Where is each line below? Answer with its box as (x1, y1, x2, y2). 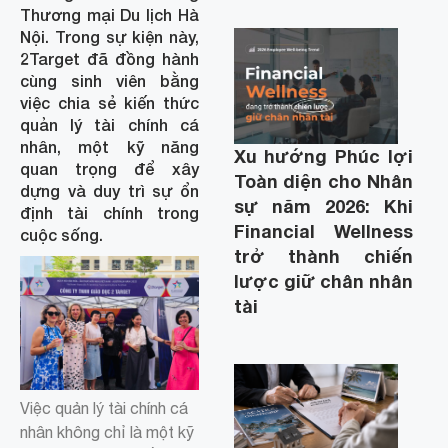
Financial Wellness (233, 220, 413, 243)
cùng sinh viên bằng (20, 71, 199, 90)
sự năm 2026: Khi (233, 195, 413, 218)
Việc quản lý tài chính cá (20, 399, 188, 418)
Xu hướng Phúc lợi (233, 145, 413, 168)
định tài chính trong (20, 203, 199, 222)
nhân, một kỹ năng (20, 137, 199, 156)
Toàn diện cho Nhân (233, 170, 413, 193)
